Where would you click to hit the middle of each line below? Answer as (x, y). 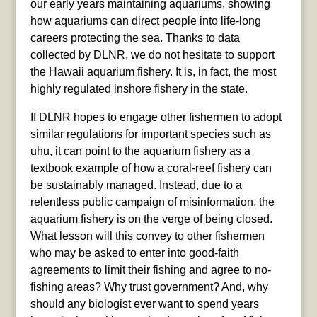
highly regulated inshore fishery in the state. (139, 88)
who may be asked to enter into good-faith (134, 253)
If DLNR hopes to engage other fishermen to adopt (156, 117)
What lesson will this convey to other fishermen (147, 236)
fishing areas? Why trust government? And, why (149, 287)
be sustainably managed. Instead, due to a (136, 185)
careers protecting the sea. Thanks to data (135, 38)
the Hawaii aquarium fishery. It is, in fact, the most (153, 71)
